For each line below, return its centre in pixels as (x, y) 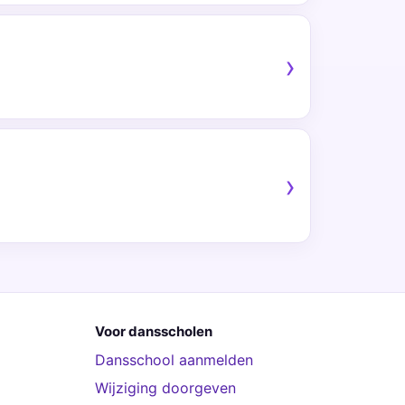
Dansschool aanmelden (174, 360)
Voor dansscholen (153, 331)
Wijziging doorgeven (165, 388)
